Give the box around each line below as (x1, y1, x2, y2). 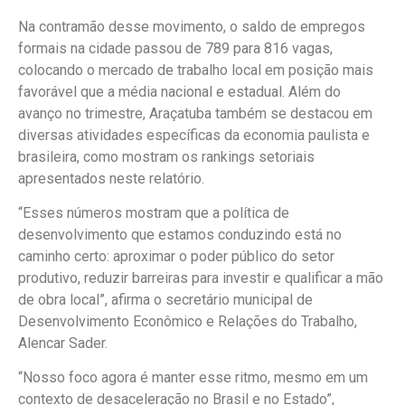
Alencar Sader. (18, 334, 108, 352)
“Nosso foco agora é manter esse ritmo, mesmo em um (18, 369, 368, 387)
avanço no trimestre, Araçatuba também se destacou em (18, 104, 372, 122)
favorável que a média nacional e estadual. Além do (18, 82, 341, 100)
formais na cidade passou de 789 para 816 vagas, (18, 39, 333, 57)
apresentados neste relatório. (18, 169, 204, 187)
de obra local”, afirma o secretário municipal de (18, 290, 313, 308)
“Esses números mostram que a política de (18, 203, 289, 221)
